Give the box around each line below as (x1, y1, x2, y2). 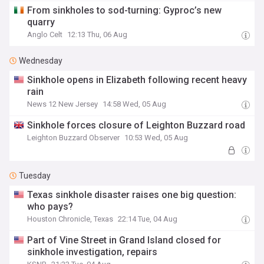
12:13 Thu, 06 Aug (67, 30, 128, 39)
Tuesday (19, 171, 51, 180)
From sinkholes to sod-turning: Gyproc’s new (27, 5, 222, 16)
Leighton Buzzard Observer (27, 133, 120, 142)
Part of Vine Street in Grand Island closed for (27, 235, 222, 246)
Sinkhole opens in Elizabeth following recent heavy (27, 74, 247, 85)
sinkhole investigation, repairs (27, 246, 158, 258)
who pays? (27, 201, 74, 212)
